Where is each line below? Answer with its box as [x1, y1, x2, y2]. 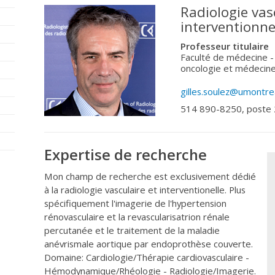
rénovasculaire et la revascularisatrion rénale [44, 211, 230, 223]
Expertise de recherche [44, 144, 207, 165]
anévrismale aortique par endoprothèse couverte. [44, 238, 253, 250]
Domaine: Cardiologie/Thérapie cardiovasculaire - [44, 251, 249, 264]
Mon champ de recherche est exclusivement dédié [44, 170, 256, 183]
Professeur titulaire [180, 40, 269, 53]
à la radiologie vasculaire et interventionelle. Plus [44, 184, 246, 196]
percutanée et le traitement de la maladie [44, 224, 220, 237]
